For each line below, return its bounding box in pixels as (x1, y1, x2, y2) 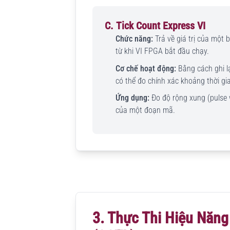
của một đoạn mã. (115, 105, 175, 116)
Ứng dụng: (115, 93, 149, 103)
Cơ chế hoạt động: (115, 63, 176, 73)
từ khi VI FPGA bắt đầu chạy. (115, 46, 209, 56)
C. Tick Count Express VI (105, 20, 205, 32)
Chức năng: (115, 34, 153, 44)
